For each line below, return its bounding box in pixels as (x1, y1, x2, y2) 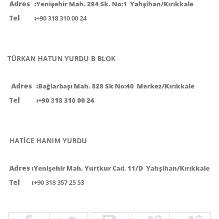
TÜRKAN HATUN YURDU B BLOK (7, 53, 211, 63)
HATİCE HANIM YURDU (9, 135, 210, 145)
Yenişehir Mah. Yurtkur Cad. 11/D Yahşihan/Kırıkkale (34, 163, 210, 173)
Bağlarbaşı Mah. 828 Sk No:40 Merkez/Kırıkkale (38, 81, 195, 90)
